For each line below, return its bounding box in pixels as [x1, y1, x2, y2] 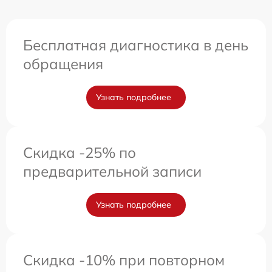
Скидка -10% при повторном [23, 250, 225, 269]
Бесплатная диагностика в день [23, 35, 248, 54]
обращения [23, 54, 103, 73]
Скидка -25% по [23, 143, 136, 161]
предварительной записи [23, 161, 202, 180]
